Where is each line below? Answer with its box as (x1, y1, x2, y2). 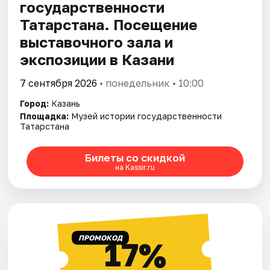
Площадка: (20, 111, 69, 122)
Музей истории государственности (71, 111, 222, 122)
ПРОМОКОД (78, 233, 122, 243)
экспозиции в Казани (20, 51, 175, 69)
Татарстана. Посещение (20, 16, 198, 34)
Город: (20, 98, 49, 109)
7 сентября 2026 (20, 77, 98, 90)
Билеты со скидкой (84, 151, 185, 164)
